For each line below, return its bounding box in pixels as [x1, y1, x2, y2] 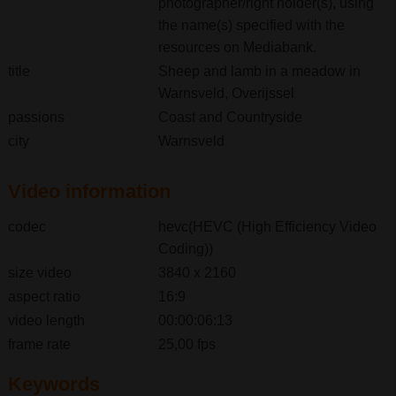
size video [7, 265, 72, 281]
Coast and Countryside [157, 110, 302, 126]
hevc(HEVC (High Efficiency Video [157, 219, 377, 235]
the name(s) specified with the [157, 18, 345, 34]
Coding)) [157, 241, 213, 257]
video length [7, 313, 85, 329]
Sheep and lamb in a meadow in [157, 64, 361, 80]
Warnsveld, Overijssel [157, 86, 294, 102]
